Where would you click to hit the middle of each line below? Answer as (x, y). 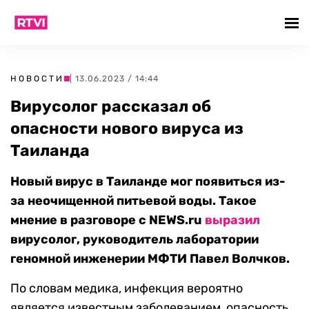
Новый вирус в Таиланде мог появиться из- (148, 181)
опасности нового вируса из (127, 128)
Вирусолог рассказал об (111, 106)
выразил (232, 220)
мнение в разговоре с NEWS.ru (108, 220)
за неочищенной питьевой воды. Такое (133, 201)
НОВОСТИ (37, 79)
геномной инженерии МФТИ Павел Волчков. (150, 259)
